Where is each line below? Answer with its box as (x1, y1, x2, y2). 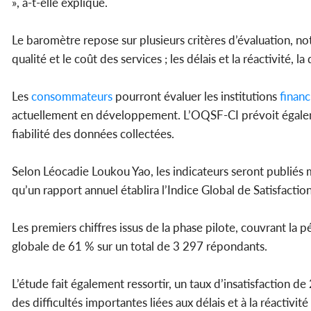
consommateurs (28, 89, 112, 104)
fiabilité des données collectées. (12, 126, 174, 142)
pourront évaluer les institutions (112, 89, 277, 104)
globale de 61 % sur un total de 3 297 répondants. (12, 239, 267, 254)
